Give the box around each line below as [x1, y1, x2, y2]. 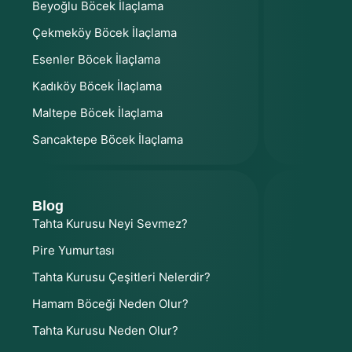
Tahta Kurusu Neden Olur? [32, 322, 178, 338]
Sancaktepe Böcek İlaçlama [32, 131, 183, 147]
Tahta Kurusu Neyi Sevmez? [32, 215, 188, 231]
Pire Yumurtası [32, 242, 115, 258]
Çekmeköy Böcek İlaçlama [32, 24, 177, 40]
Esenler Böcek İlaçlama [32, 51, 160, 67]
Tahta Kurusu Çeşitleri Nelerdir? [32, 269, 211, 284]
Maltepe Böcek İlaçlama [32, 104, 163, 120]
